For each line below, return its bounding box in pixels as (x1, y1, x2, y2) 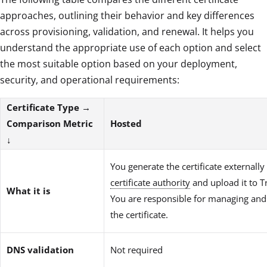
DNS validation (7, 243, 74, 256)
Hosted (110, 117, 142, 129)
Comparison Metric (7, 117, 93, 129)
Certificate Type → (7, 101, 91, 113)
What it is (7, 184, 50, 197)
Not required (110, 243, 163, 256)
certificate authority (110, 176, 190, 188)
